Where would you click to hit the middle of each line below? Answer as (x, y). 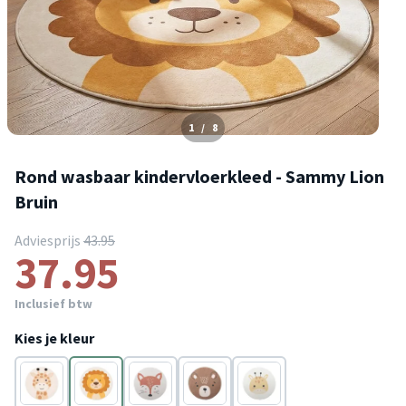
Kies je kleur (54, 338)
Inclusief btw (53, 303)
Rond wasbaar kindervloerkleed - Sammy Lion (199, 176)
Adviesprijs (49, 240)
